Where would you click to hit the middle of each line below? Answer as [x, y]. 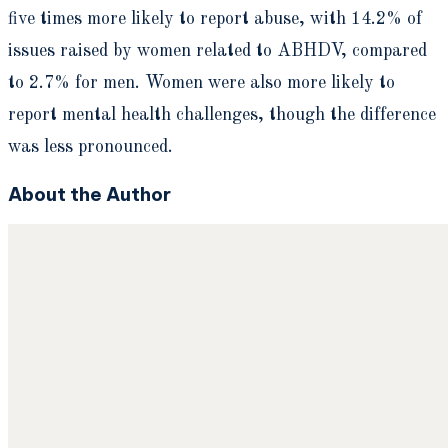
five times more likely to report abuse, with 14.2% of [215, 18]
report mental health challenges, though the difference [222, 114]
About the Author [89, 193]
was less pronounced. [90, 146]
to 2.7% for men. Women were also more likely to [201, 82]
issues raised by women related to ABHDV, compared [217, 50]
